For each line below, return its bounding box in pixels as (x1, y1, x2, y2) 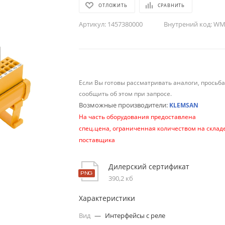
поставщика (79, 135, 116, 144)
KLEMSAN (169, 100, 199, 109)
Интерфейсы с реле (105, 210, 166, 220)
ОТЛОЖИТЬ (98, 2, 128, 9)
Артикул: (79, 19, 106, 29)
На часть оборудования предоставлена (79, 112, 196, 121)
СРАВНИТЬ (157, 2, 185, 9)
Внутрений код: (164, 19, 212, 29)
